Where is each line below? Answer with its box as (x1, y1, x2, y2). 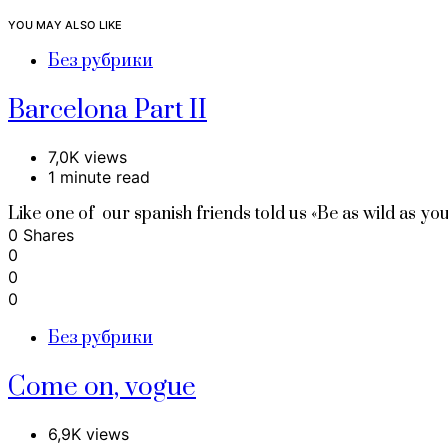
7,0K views (48, 147, 127, 168)
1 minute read (48, 167, 150, 188)
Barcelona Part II (8, 94, 207, 128)
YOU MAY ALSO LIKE (8, 17, 123, 32)
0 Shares (8, 225, 74, 246)
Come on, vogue (8, 371, 196, 405)
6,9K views (48, 423, 129, 444)
